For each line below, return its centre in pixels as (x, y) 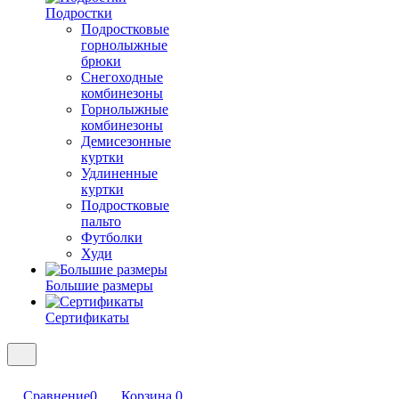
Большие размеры (99, 285)
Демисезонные (126, 141)
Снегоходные (122, 77)
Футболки (112, 237)
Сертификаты (87, 318)
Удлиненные (119, 173)
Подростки (79, 13)
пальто (101, 221)
